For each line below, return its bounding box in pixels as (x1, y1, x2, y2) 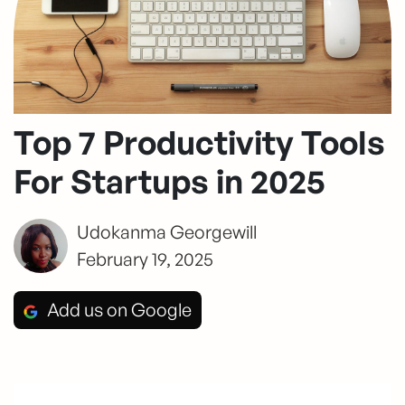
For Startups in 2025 (14, 160, 325, 202)
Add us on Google (47, 297, 192, 321)
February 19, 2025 (77, 247, 213, 270)
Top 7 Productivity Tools (14, 121, 385, 163)
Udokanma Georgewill (77, 220, 257, 243)
